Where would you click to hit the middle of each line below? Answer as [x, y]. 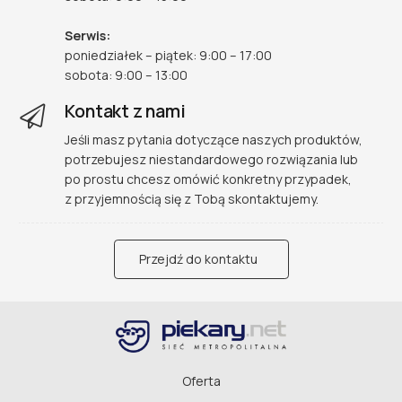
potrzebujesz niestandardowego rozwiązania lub [212, 159]
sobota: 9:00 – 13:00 [127, 75]
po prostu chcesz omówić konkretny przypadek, [209, 179]
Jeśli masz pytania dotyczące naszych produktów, [214, 139]
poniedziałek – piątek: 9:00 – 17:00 [169, 56]
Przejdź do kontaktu [198, 259]
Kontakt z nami [125, 111]
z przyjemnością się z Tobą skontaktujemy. [192, 198]
